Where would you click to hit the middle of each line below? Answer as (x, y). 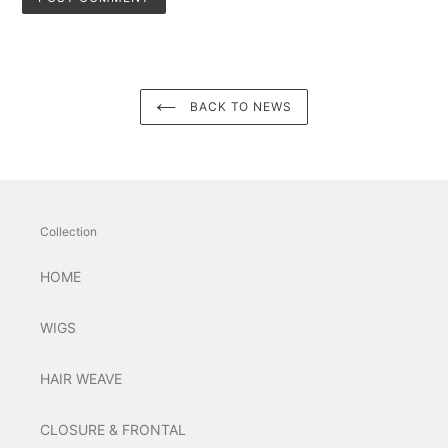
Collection (68, 231)
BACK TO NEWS (239, 106)
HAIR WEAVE (81, 379)
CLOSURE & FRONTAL (113, 430)
